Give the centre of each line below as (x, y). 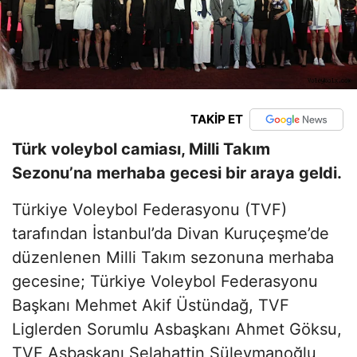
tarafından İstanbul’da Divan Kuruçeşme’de (171, 233)
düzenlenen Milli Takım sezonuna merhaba (173, 257)
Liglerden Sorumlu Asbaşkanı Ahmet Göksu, (177, 329)
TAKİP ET (216, 120)
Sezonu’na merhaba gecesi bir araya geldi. (177, 173)
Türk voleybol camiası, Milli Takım (141, 149)
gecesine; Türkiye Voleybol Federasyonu (165, 281)
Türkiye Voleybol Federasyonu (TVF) (149, 209)
